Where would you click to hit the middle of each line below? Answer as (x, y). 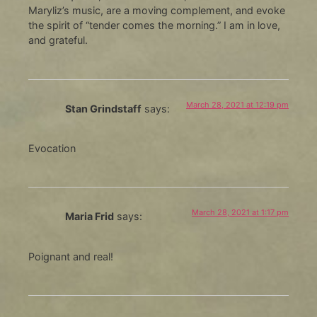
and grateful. (58, 40)
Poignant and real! (70, 256)
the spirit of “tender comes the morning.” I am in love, (154, 25)
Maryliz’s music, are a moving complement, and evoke (156, 11)
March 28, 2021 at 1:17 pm (241, 213)
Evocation (52, 148)
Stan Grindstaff (103, 108)
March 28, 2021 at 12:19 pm (238, 104)
